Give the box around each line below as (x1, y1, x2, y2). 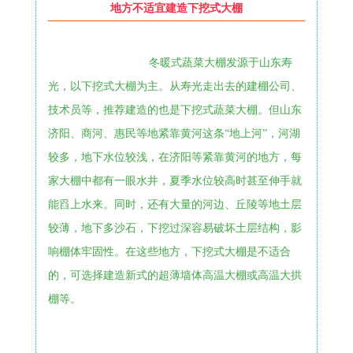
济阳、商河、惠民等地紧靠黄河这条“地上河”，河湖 (47, 127, 300, 139)
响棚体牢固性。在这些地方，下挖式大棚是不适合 (47, 245, 291, 258)
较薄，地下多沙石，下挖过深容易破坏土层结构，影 (47, 221, 302, 234)
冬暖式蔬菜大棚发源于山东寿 (148, 56, 292, 69)
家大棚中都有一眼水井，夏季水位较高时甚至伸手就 (47, 174, 302, 187)
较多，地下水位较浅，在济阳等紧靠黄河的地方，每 (47, 150, 302, 163)
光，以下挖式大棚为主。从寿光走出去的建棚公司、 (47, 80, 302, 92)
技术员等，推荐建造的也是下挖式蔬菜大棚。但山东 (47, 103, 302, 116)
